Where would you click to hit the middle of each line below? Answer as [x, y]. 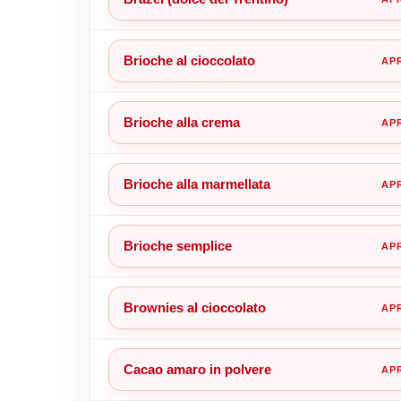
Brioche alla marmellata [196, 183]
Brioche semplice [177, 245]
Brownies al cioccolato [194, 307]
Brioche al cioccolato [189, 60]
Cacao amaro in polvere [197, 369]
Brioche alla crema [181, 122]
